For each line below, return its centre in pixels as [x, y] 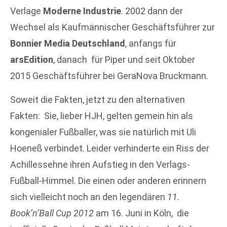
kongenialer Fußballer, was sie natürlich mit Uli [103, 132]
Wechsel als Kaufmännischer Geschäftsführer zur [112, 27]
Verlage [27, 11]
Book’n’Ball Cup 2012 [52, 213]
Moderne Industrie [82, 11]
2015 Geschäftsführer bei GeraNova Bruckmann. [109, 76]
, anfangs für [151, 44]
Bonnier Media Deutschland [68, 44]
